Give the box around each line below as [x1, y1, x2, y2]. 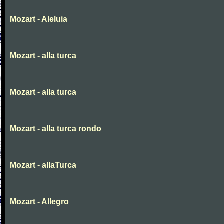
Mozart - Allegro [10, 197, 69, 206]
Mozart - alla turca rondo [10, 124, 101, 133]
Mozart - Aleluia [10, 15, 67, 23]
